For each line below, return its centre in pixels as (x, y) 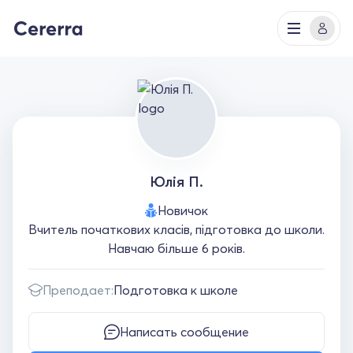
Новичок (183, 210)
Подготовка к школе (176, 290)
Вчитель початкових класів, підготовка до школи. (176, 229)
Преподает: (78, 290)
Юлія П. (176, 182)
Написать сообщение (184, 332)
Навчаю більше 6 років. (176, 248)
